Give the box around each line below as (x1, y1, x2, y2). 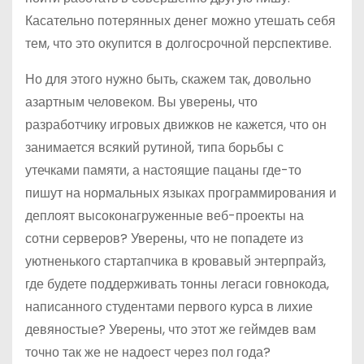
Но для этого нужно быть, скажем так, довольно (25, 70, 311, 89)
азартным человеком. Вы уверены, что (25, 93, 258, 111)
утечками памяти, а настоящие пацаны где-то (25, 161, 301, 180)
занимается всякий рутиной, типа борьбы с (25, 138, 284, 157)
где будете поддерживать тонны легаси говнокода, (25, 275, 329, 293)
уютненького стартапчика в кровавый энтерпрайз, (25, 252, 326, 271)
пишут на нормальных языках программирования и (25, 184, 336, 202)
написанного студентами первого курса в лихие (25, 297, 313, 316)
